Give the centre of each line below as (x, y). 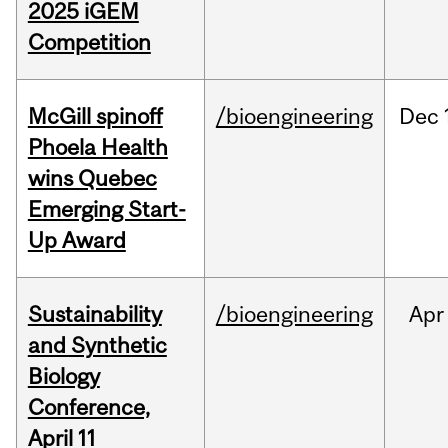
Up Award (76, 240)
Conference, (88, 407)
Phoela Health (97, 147)
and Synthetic (97, 345)
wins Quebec (92, 178)
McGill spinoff (95, 116)
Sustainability (94, 314)
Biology (63, 376)
